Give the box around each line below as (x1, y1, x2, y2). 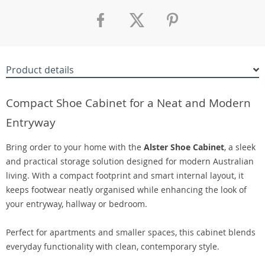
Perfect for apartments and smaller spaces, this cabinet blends (6, 227, 256, 238)
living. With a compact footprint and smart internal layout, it (6, 170, 244, 181)
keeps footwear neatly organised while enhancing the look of (6, 184, 247, 195)
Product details (6, 63, 74, 76)
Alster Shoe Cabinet (144, 141, 224, 153)
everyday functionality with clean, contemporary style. (6, 241, 219, 252)
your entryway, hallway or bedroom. (6, 198, 147, 209)
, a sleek (224, 141, 256, 153)
